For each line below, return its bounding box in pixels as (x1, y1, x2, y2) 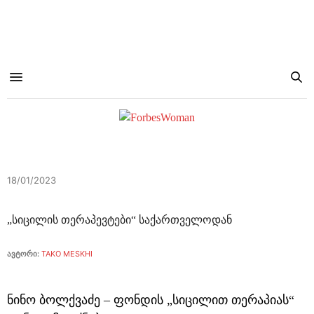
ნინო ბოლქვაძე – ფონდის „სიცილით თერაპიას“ (7, 292, 294, 307)
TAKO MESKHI (41, 249, 93, 259)
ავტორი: (7, 249, 39, 259)
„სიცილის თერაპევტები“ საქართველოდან (7, 214, 232, 226)
